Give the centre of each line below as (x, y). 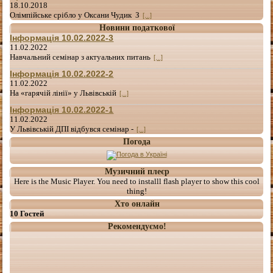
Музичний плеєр (137, 171)
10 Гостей (27, 213)
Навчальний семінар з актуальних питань (80, 57)
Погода (137, 141)
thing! (136, 191)
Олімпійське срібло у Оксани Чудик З (75, 15)
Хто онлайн (137, 204)
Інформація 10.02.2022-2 (62, 73)
